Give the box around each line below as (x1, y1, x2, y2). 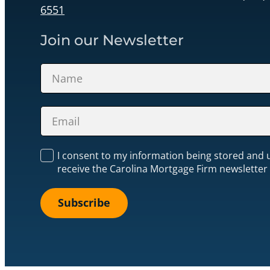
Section (40, 61, 74, 75)
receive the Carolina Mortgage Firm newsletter (57, 162, 268, 175)
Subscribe (57, 195, 110, 210)
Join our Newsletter (40, 31, 184, 49)
